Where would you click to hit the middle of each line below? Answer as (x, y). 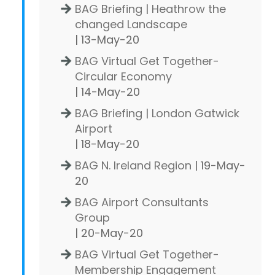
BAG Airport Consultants (142, 202)
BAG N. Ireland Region (133, 165)
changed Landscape (131, 24)
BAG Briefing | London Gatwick (157, 113)
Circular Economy (123, 76)
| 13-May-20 (107, 39)
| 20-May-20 (109, 233)
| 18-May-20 (107, 144)
